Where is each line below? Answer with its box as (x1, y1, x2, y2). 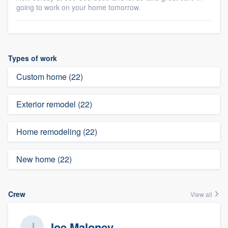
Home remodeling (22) (16, 126, 97, 137)
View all (190, 190, 214, 198)
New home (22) (16, 153, 72, 165)
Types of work (8, 53, 57, 63)
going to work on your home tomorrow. (16, 2, 140, 12)
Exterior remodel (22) (16, 98, 92, 110)
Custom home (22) (16, 71, 83, 82)
